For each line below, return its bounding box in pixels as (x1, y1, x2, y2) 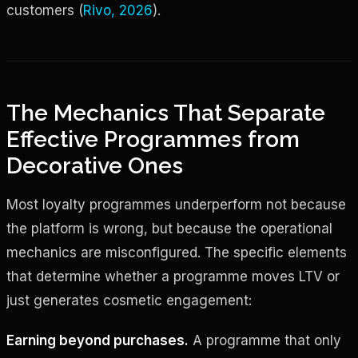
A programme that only (189, 332, 341, 348)
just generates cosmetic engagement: (6, 292, 252, 308)
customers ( (6, 2, 83, 18)
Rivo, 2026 (83, 2, 153, 18)
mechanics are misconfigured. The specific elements (6, 244, 347, 261)
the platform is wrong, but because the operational (6, 220, 332, 237)
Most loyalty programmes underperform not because (6, 196, 346, 213)
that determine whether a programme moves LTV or (6, 268, 340, 284)
